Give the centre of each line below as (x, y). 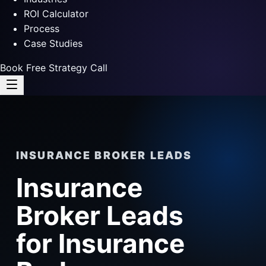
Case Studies (53, 43)
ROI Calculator (56, 14)
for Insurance (100, 243)
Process (42, 28)
